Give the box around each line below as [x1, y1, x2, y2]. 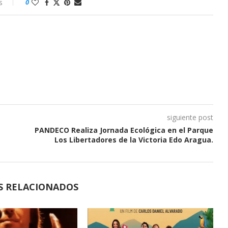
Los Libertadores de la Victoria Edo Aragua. [54, 134, 213, 145]
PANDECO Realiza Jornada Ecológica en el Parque [34, 125, 213, 135]
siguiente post [166, 112, 213, 122]
